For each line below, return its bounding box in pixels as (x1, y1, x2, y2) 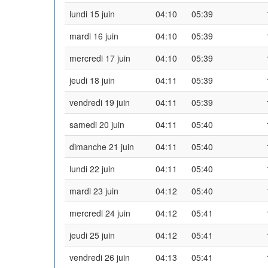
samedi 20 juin (69, 118, 124, 130)
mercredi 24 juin (69, 206, 130, 219)
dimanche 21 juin (69, 140, 134, 153)
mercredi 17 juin (69, 51, 130, 64)
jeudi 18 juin (69, 74, 115, 86)
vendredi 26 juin (69, 251, 130, 263)
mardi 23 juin (69, 184, 118, 197)
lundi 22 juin (69, 162, 115, 175)
